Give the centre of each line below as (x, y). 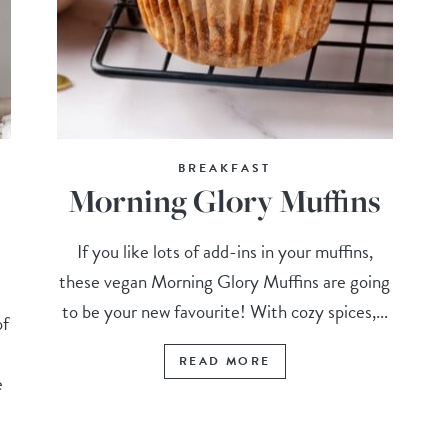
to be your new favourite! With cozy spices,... (224, 312)
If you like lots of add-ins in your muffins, (224, 252)
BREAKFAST (225, 168)
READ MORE (224, 361)
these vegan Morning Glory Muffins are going (225, 282)
